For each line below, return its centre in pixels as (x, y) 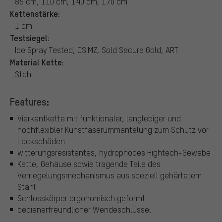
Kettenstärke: (35, 13)
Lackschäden (41, 141)
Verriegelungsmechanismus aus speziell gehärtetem (110, 175)
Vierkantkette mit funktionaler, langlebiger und (99, 118)
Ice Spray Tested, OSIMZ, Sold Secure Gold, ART (97, 50)
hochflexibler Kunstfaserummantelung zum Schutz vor (113, 130)
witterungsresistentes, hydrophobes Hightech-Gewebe (114, 153)
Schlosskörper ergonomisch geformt (81, 198)
